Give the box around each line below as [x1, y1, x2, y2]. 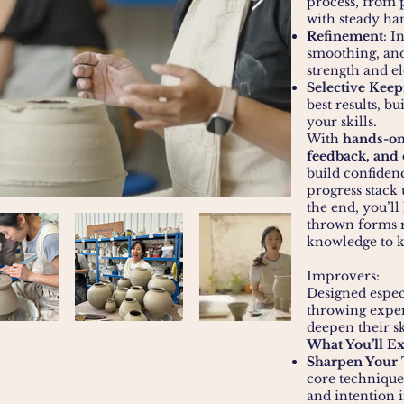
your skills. [307, 114, 377, 130]
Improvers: [307, 268, 380, 284]
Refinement [307, 28, 383, 44]
